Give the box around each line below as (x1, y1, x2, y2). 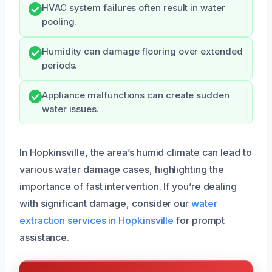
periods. (42, 59, 78, 71)
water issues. (42, 103, 99, 115)
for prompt (174, 214, 225, 226)
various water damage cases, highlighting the (19, 163, 224, 175)
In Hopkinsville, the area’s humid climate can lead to (19, 146, 252, 158)
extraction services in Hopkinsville (19, 214, 174, 226)
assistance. (19, 231, 70, 243)
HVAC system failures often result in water (42, 2, 225, 13)
